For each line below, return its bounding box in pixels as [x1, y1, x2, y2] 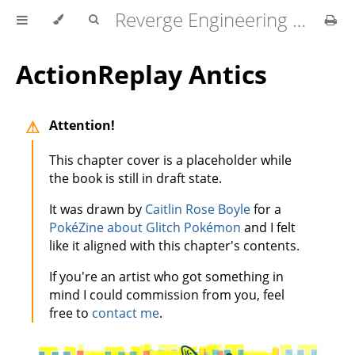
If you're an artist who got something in [49, 267, 284, 285]
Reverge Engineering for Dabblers [292, 6, 306, 32]
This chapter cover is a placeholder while [49, 151, 292, 169]
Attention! [49, 116, 115, 135]
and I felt [241, 218, 296, 236]
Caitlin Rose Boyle [145, 200, 250, 218]
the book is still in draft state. [49, 169, 222, 187]
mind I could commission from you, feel [49, 285, 284, 303]
